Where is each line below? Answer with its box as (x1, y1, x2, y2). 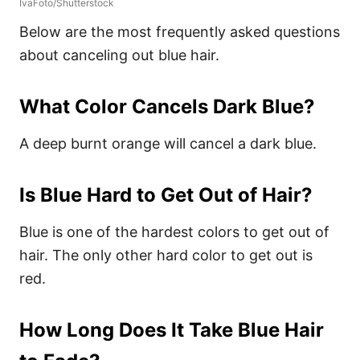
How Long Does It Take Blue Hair (19, 317, 324, 342)
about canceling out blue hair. (19, 46, 223, 63)
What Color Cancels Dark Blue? (19, 94, 314, 118)
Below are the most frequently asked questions (19, 22, 340, 40)
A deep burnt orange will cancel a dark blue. (19, 134, 317, 152)
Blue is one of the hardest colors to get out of (19, 223, 329, 240)
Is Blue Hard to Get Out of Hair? (19, 182, 312, 207)
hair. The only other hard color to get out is (19, 246, 313, 264)
